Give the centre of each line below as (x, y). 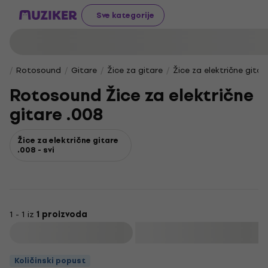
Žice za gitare (135, 70)
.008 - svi (36, 150)
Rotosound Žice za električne (132, 95)
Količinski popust (50, 261)
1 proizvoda (62, 214)
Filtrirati (72, 233)
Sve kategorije (125, 15)
